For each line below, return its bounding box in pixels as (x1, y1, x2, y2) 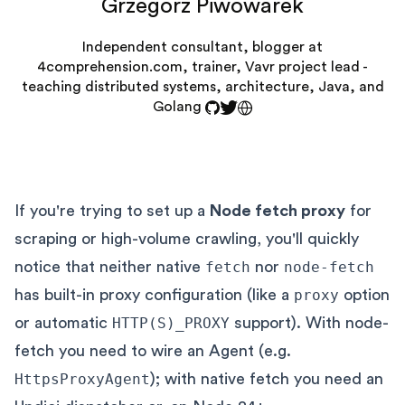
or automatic (14, 315, 112, 331)
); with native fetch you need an (150, 371, 383, 387)
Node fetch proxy (210, 202, 345, 219)
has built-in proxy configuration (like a (14, 287, 294, 303)
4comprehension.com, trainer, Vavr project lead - (37, 60, 368, 74)
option (339, 287, 390, 303)
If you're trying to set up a (14, 202, 210, 219)
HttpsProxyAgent (14, 371, 150, 388)
